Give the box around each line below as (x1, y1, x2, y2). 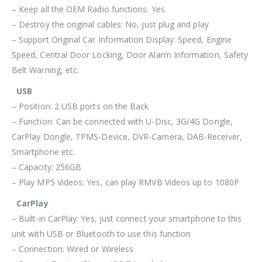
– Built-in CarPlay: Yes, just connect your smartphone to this (12, 212, 242, 224)
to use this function (114, 227, 191, 239)
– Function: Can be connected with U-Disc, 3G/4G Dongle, (12, 115, 233, 127)
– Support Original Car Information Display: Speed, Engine (12, 33, 232, 45)
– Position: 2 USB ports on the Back (12, 100, 149, 112)
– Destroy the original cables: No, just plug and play (12, 18, 209, 30)
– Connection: (12, 243, 67, 254)
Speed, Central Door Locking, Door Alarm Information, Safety (12, 49, 249, 60)
